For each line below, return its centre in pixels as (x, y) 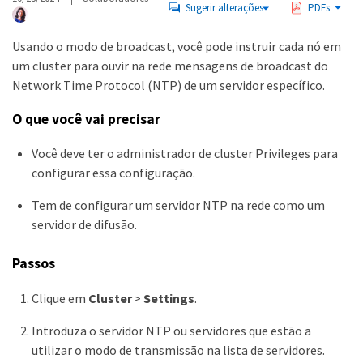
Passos (34, 264)
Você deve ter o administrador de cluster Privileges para (185, 154)
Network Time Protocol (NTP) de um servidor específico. (169, 85)
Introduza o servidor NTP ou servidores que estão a (171, 330)
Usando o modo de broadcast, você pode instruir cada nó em (177, 46)
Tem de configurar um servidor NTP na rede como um (178, 205)
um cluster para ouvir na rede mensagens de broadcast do (170, 66)
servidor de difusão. (84, 225)
